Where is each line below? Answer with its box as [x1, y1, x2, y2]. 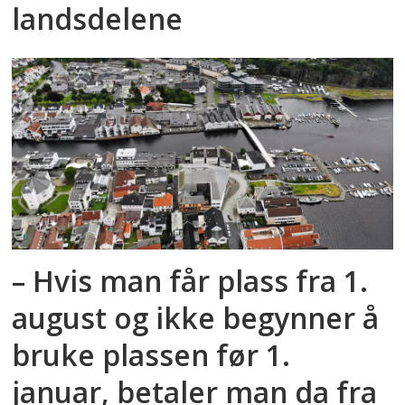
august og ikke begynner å [12, 298, 380, 338]
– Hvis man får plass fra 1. [12, 261, 369, 301]
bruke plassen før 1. [12, 335, 291, 375]
